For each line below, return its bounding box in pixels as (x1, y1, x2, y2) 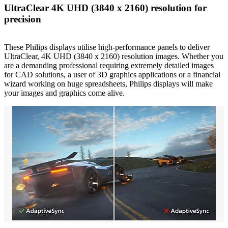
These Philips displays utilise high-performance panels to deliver (4, 42, 210, 51)
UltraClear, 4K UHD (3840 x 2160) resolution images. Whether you (4, 51, 223, 61)
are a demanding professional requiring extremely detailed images (4, 61, 214, 70)
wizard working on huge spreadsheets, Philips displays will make (4, 79, 213, 88)
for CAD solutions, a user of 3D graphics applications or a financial (4, 70, 220, 79)
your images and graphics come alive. (4, 88, 125, 97)
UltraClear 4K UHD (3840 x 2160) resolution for (4, 2, 207, 13)
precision (4, 13, 41, 24)
